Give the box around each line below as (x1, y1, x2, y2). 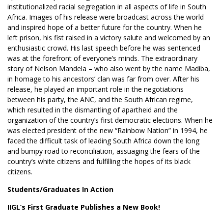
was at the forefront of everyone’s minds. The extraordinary (7, 54, 197, 63)
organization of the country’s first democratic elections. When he (7, 115, 213, 125)
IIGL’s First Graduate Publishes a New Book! (7, 202, 160, 212)
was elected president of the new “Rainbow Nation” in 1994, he (7, 126, 208, 135)
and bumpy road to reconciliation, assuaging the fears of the (7, 146, 200, 156)
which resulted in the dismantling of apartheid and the (7, 105, 178, 114)
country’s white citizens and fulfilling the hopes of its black (7, 157, 191, 166)
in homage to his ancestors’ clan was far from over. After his (7, 74, 199, 83)
